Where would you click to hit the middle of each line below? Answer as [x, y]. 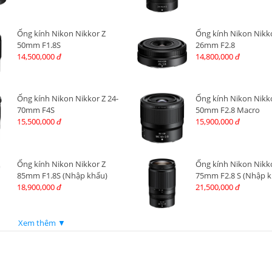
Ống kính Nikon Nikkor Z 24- [67, 99]
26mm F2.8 [215, 45]
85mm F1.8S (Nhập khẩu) [62, 175]
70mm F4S [36, 110]
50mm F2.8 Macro [227, 110]
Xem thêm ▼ [42, 223]
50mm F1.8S [39, 45]
